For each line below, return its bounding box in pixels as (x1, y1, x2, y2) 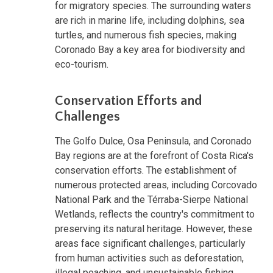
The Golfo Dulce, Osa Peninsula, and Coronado (55, 135, 252, 147)
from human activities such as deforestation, (55, 252, 244, 264)
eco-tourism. (55, 58, 108, 70)
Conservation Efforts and (55, 93, 202, 108)
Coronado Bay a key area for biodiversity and (55, 43, 245, 55)
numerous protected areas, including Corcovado (55, 179, 257, 191)
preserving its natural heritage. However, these (55, 222, 252, 235)
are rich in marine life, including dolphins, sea (55, 14, 244, 26)
